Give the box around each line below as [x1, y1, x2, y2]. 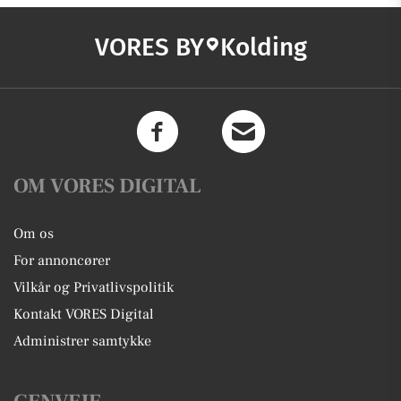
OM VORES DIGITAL [13, 173, 201, 200]
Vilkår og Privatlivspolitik [13, 278, 174, 297]
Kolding [219, 32, 307, 63]
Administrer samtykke [13, 332, 151, 351]
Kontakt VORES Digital [13, 305, 154, 324]
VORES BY [94, 32, 204, 63]
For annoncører [13, 252, 110, 270]
